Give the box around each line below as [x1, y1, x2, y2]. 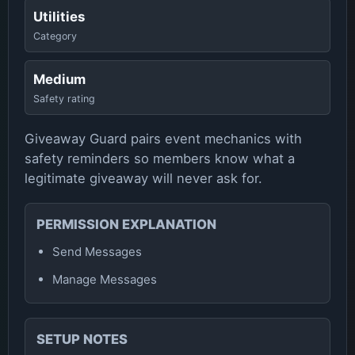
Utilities [33, 9, 85, 25]
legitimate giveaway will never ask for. [25, 170, 262, 186]
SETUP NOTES [36, 331, 128, 347]
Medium [33, 71, 86, 87]
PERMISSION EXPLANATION [36, 216, 216, 232]
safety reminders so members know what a [25, 151, 295, 166]
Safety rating [33, 93, 95, 105]
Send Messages [52, 244, 142, 259]
